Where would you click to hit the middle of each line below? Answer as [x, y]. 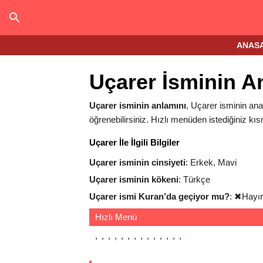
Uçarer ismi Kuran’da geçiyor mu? [159, 196]
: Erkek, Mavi [211, 162]
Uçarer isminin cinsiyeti [137, 162]
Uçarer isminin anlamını [138, 105]
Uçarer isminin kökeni [134, 179]
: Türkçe [194, 179]
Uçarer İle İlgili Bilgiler [134, 142]
